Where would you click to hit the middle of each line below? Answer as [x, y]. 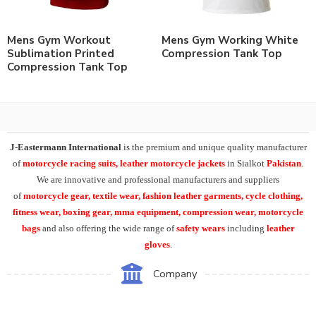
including [245, 228]
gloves [157, 244]
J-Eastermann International [65, 147]
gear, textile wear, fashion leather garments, [158, 195]
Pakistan [284, 163]
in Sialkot [246, 163]
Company [175, 273]
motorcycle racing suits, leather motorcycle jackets [124, 163]
